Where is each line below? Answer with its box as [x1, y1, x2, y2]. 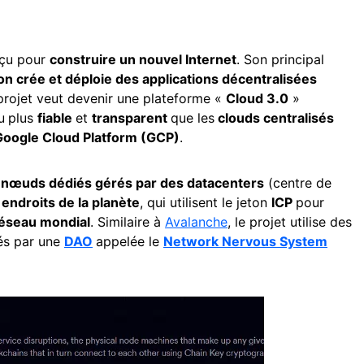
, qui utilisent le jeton [140, 194, 271, 210]
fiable [37, 110, 76, 126]
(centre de [264, 175, 331, 191]
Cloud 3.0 [226, 90, 288, 106]
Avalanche [165, 214, 227, 230]
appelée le [96, 233, 163, 249]
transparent [92, 110, 171, 126]
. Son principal [236, 51, 324, 67]
